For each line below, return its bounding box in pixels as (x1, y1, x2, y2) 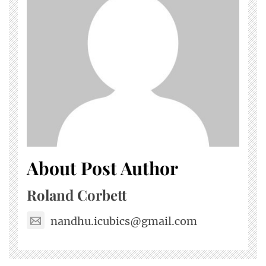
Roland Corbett (27, 185, 126, 205)
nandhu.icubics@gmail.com (50, 214, 197, 228)
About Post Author (27, 156, 178, 180)
